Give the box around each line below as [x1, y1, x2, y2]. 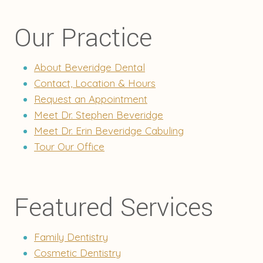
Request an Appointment [34, 92, 147, 105]
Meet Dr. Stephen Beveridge [34, 108, 163, 121]
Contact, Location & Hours [34, 76, 156, 89]
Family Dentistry [34, 231, 108, 243]
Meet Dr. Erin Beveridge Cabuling [34, 124, 184, 137]
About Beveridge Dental [34, 60, 145, 73]
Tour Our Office [34, 140, 104, 153]
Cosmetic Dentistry [34, 247, 121, 259]
